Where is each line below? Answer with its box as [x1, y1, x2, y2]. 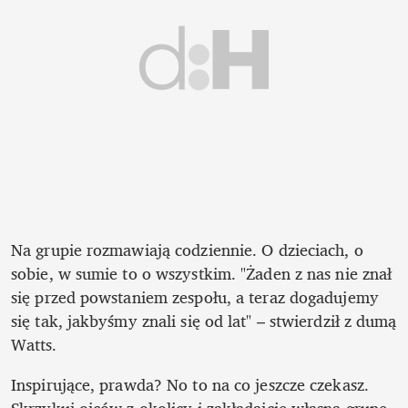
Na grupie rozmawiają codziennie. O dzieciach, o [11, 236, 363, 264]
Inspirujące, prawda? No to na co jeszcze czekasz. [11, 371, 369, 399]
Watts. [11, 331, 57, 359]
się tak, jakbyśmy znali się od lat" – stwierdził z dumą [11, 307, 397, 335]
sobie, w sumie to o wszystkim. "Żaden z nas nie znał [11, 260, 393, 288]
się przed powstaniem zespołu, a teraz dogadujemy [11, 283, 379, 311]
